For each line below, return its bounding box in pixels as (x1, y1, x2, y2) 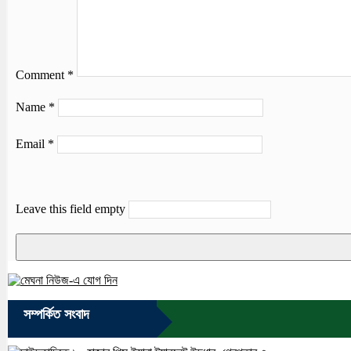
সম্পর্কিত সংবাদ (24, 306, 89, 322)
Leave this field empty (16, 201, 125, 215)
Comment (16, 67, 67, 81)
